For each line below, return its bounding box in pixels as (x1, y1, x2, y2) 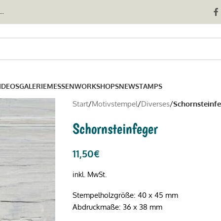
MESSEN (47, 81, 74, 90)
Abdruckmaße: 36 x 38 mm (72, 202, 162, 212)
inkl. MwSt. (72, 170, 107, 179)
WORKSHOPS (74, 81, 119, 90)
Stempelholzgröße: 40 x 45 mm (72, 190, 178, 200)
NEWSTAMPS (119, 81, 162, 90)
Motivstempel (91, 99, 138, 109)
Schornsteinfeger (72, 120, 158, 137)
